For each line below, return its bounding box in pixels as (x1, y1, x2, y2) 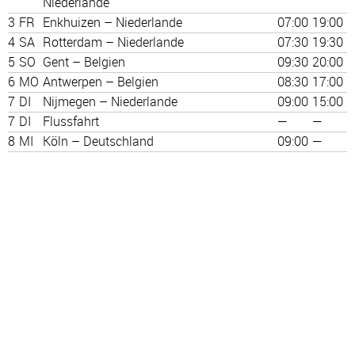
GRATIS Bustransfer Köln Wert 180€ (8, 200, 209, 219)
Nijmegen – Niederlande (43, 92, 177, 110)
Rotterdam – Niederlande (43, 32, 184, 51)
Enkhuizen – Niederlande (43, 13, 182, 31)
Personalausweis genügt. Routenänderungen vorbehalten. (8, 175, 330, 193)
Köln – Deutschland (43, 132, 154, 150)
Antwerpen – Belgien (43, 72, 158, 90)
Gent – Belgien (43, 52, 125, 71)
